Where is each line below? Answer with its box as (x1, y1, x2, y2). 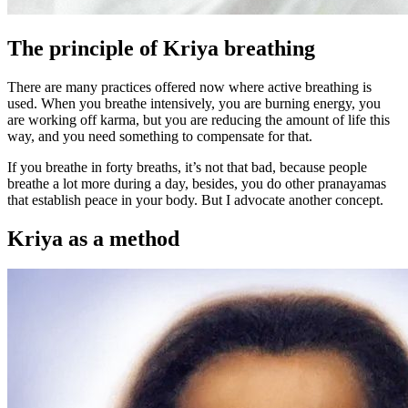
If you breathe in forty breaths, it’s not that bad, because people (7, 158, 367, 175)
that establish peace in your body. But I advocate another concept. (7, 191, 383, 208)
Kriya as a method (7, 226, 179, 250)
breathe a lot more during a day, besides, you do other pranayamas (7, 175, 386, 191)
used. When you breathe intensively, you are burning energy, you (7, 95, 381, 111)
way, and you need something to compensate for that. (7, 127, 312, 144)
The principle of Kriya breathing (7, 36, 315, 60)
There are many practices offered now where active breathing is (7, 78, 372, 95)
